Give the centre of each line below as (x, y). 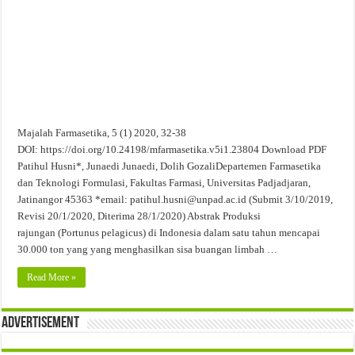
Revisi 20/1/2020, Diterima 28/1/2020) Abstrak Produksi (139, 216)
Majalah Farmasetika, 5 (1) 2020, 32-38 (102, 132)
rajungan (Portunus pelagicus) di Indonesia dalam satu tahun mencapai (169, 232)
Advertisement (41, 323)
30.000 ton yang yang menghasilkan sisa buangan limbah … (148, 249)
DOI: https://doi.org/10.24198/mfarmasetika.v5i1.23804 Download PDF (172, 149)
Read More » (52, 277)
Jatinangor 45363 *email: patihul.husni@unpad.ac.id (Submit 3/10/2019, (176, 199)
